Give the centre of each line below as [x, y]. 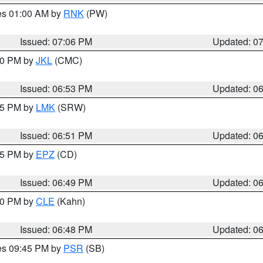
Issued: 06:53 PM [56, 88]
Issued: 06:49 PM [56, 182]
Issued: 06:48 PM [56, 229]
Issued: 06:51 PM [56, 135]
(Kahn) [70, 201]
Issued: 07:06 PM [56, 41]
